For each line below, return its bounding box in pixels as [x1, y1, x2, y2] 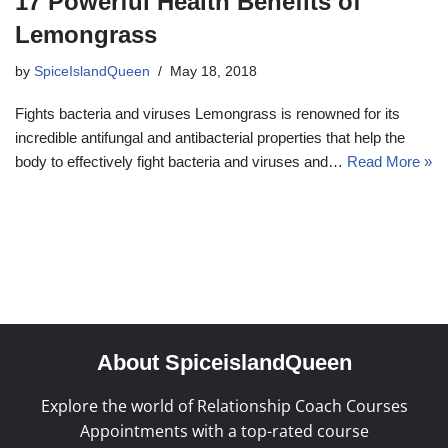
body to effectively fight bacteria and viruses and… [15, 152, 347, 170]
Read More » [347, 152, 432, 170]
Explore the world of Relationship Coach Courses [40, 394, 408, 417]
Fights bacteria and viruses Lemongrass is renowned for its [15, 104, 400, 122]
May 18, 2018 [170, 63, 257, 79]
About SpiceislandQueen [96, 349, 352, 375]
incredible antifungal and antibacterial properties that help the [15, 128, 405, 146]
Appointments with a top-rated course [79, 419, 369, 442]
